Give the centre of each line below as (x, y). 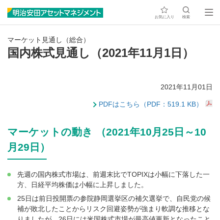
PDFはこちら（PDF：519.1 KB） (151, 104)
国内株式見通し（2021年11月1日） (101, 53)
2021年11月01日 (187, 87)
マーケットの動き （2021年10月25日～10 (107, 132)
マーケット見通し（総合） (49, 40)
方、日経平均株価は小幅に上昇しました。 (82, 185)
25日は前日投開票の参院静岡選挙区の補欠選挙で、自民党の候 (114, 199)
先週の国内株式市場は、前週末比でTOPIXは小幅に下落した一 (113, 175)
